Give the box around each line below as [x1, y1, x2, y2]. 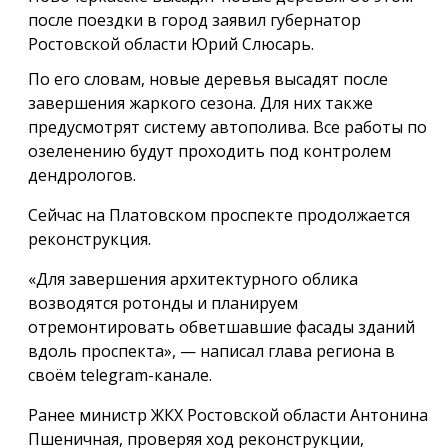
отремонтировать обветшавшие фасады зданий [28, 315, 415, 338]
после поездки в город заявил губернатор [28, 8, 361, 31]
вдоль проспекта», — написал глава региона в [28, 339, 395, 362]
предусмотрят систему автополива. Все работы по [28, 115, 427, 138]
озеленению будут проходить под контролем [28, 139, 391, 162]
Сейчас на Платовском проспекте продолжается [28, 203, 410, 226]
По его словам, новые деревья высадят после [28, 67, 388, 90]
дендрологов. [28, 163, 136, 186]
